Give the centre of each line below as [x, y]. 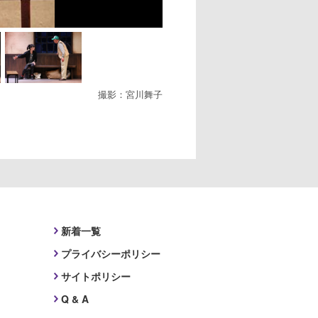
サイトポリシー [96, 276]
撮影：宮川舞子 [130, 94]
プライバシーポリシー [111, 253]
